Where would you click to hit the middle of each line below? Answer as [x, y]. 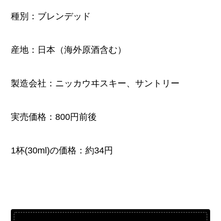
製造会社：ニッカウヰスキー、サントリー [95, 84]
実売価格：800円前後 [54, 117]
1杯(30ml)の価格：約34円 [62, 150]
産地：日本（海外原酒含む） [69, 50]
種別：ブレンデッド [51, 17]
